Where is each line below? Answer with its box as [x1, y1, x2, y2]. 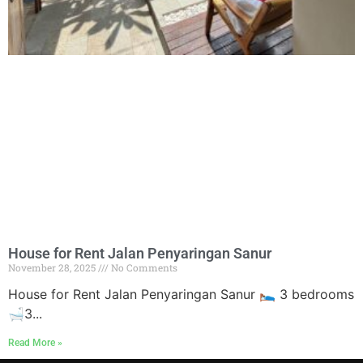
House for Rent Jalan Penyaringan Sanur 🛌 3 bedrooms [8, 286, 354, 302]
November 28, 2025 [8, 261, 98, 274]
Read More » [8, 337, 62, 348]
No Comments [109, 261, 177, 274]
